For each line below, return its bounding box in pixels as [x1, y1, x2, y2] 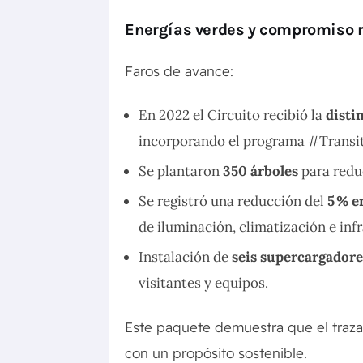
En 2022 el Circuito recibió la [139, 106, 327, 125]
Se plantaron [139, 162, 224, 181]
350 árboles [223, 162, 299, 181]
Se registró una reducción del [139, 192, 328, 211]
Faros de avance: [125, 62, 234, 80]
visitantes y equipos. [139, 274, 269, 293]
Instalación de [139, 248, 233, 267]
